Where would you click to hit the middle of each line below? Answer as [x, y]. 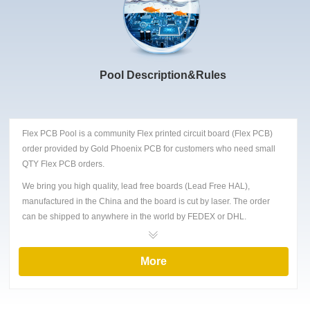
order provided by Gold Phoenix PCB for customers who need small [149, 148]
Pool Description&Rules [163, 75]
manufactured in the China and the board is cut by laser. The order [146, 201]
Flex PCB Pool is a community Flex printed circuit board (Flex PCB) [148, 133]
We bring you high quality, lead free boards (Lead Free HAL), [136, 186]
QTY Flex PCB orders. [64, 164]
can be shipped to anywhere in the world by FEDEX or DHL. [135, 216]
